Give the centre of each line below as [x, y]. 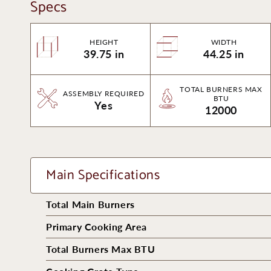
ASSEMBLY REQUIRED [104, 93]
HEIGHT [104, 42]
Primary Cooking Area [96, 227]
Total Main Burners [90, 204]
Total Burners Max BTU [101, 249]
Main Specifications [103, 175]
